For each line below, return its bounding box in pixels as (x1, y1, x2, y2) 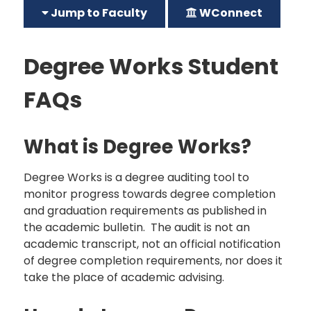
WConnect (197, 4, 262, 21)
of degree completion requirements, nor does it (24, 252, 283, 269)
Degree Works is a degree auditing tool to (24, 169, 249, 185)
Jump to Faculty (49, 4, 147, 21)
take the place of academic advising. (24, 269, 227, 285)
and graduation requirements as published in (24, 202, 267, 219)
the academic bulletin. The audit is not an (24, 219, 250, 235)
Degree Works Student (24, 50, 278, 82)
